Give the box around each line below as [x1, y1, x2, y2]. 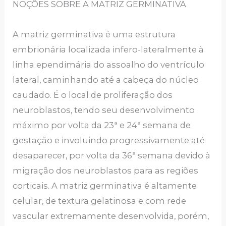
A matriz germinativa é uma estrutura [13, 29, 176, 40]
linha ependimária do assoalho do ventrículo [13, 60, 205, 70]
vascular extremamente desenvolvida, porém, [13, 211, 209, 221]
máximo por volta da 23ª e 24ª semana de [13, 120, 191, 131]
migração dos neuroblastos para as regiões [13, 165, 199, 176]
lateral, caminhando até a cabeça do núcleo [13, 75, 199, 85]
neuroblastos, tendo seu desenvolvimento [13, 105, 195, 116]
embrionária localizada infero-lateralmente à [13, 44, 204, 55]
